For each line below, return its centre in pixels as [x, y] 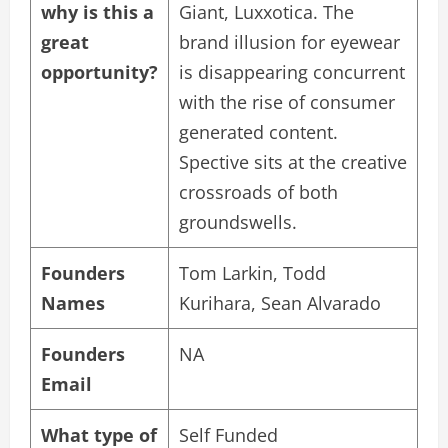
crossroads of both [258, 192]
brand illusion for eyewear [289, 42]
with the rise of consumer [287, 102]
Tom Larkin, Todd [252, 273]
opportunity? [99, 72]
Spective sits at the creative [293, 162]
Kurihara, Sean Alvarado [280, 303]
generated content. [258, 132]
